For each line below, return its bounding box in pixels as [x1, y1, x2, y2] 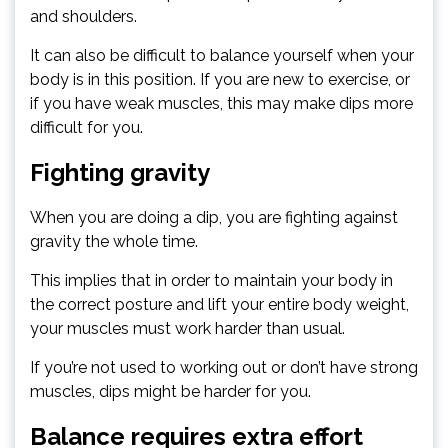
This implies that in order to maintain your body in [30, 270, 393, 290]
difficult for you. [30, 117, 143, 137]
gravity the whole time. [30, 231, 198, 251]
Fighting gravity [30, 157, 210, 187]
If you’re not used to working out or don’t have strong [30, 357, 418, 377]
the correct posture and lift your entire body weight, [30, 294, 409, 314]
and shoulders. [30, 6, 137, 26]
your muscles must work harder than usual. [30, 318, 345, 338]
